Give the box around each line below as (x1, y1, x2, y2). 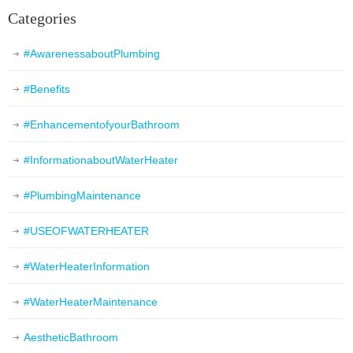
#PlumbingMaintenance (24, 189, 141, 203)
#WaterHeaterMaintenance (24, 295, 158, 309)
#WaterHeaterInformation (24, 260, 150, 273)
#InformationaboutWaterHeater (24, 154, 178, 167)
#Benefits (24, 83, 70, 96)
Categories (8, 9, 76, 28)
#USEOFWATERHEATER (24, 225, 149, 238)
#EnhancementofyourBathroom (24, 118, 180, 132)
